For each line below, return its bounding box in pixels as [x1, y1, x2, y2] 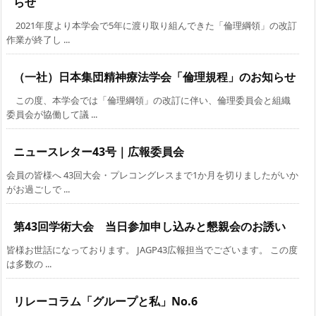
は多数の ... [6, 257, 51, 271]
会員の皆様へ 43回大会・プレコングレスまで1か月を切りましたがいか [6, 169, 298, 182]
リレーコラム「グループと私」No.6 [13, 293, 197, 310]
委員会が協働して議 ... [6, 108, 97, 121]
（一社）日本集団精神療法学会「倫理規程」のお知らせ [13, 69, 296, 85]
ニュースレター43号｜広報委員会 [13, 144, 184, 160]
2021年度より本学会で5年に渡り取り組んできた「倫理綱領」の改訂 [6, 19, 297, 32]
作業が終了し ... [6, 33, 70, 47]
